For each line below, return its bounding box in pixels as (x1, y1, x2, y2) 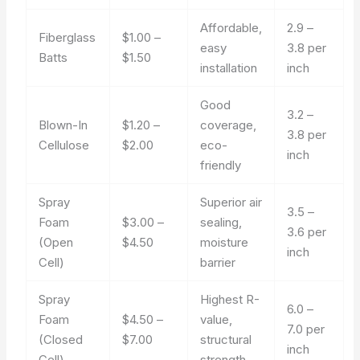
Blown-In (39, 117, 88, 133)
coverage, (200, 117, 257, 133)
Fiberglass (39, 29, 96, 45)
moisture (200, 234, 249, 250)
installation (200, 59, 258, 76)
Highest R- (200, 291, 260, 307)
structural (200, 331, 252, 347)
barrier (200, 254, 236, 270)
